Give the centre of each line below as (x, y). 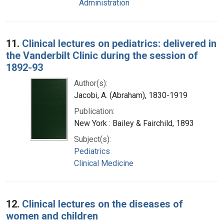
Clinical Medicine (104, 163)
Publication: (94, 111)
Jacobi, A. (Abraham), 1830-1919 (131, 95)
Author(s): (91, 83)
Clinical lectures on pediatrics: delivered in (119, 43)
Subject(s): (92, 139)
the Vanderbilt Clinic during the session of (102, 55)
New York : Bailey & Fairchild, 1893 (134, 123)
